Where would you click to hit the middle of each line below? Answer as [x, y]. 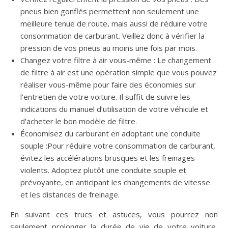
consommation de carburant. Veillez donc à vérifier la [112, 36]
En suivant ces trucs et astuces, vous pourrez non [114, 215]
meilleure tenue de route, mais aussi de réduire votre [114, 24]
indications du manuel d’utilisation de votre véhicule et [114, 109]
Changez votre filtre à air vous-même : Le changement [116, 60]
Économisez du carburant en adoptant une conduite [110, 134]
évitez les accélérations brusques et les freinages [108, 158]
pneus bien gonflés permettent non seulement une [110, 11]
